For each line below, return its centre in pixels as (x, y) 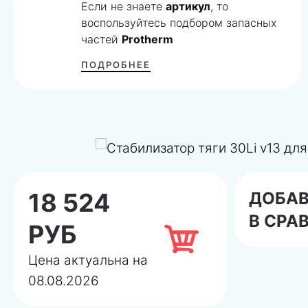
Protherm (148, 39)
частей (102, 39)
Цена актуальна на (88, 260)
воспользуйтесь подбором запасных (179, 22)
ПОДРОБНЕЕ (116, 64)
